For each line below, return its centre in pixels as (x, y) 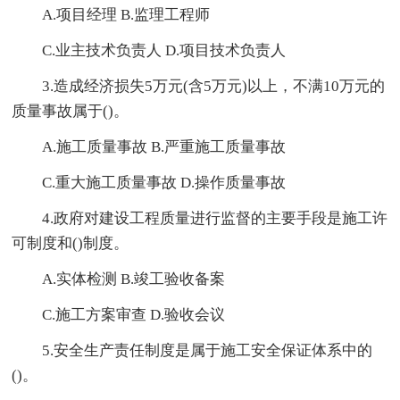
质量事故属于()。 (71, 112)
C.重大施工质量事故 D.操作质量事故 (164, 183)
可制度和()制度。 (71, 244)
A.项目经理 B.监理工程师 (126, 15)
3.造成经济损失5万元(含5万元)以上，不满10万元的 (214, 87)
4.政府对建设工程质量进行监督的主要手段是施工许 (215, 219)
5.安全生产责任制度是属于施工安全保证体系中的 (208, 351)
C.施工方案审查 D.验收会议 (134, 315)
